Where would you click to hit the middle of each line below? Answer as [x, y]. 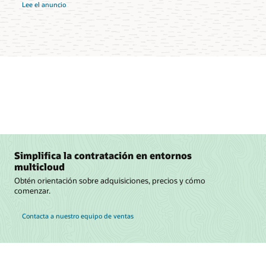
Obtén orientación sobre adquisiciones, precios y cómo [110, 181]
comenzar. [32, 191]
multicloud [39, 166]
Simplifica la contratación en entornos [103, 155]
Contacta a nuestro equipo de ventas [77, 216]
